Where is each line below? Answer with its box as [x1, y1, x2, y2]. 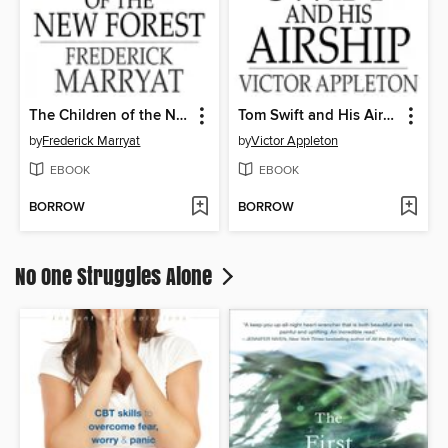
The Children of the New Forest [176, 107, 188, 126]
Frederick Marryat [42, 133, 141, 150]
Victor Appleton [251, 133, 338, 150]
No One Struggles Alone [15, 260, 217, 293]
